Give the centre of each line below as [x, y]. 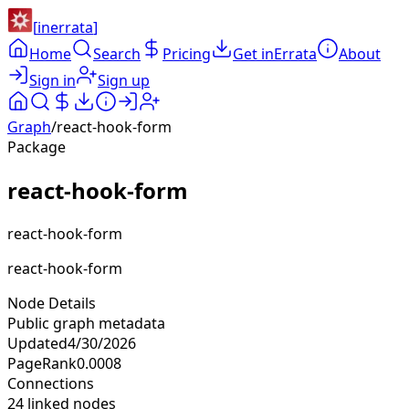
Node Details [52, 303]
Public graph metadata [86, 323]
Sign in [52, 80]
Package [37, 147]
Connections [51, 383]
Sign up [124, 80]
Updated [37, 343]
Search [117, 54]
